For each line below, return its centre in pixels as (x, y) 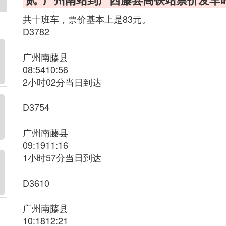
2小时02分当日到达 (62, 82)
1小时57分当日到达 (62, 157)
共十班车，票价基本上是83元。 (87, 19)
